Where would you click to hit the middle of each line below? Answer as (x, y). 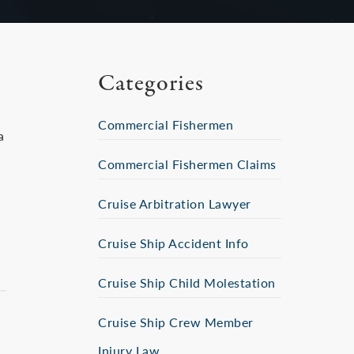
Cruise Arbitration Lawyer (175, 203)
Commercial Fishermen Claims (187, 164)
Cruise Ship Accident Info (173, 243)
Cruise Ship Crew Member (176, 322)
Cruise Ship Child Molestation (187, 282)
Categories (151, 84)
